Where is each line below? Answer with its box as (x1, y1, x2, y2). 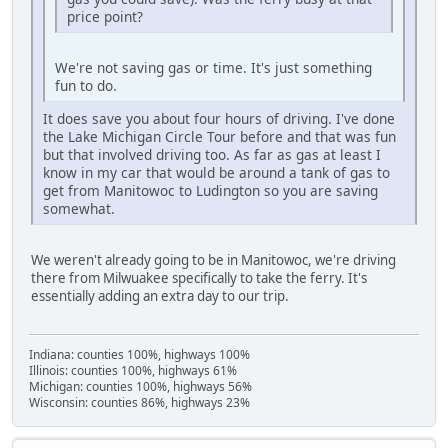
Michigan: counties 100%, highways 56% (29, 377, 252, 395)
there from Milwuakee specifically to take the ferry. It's (31, 268, 367, 287)
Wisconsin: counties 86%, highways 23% (29, 393, 250, 411)
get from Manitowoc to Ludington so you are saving (43, 180, 378, 200)
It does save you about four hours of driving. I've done (43, 108, 395, 128)
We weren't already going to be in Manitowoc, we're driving (31, 250, 396, 269)
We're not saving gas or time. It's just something (55, 57, 372, 77)
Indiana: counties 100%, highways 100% (29, 345, 250, 363)
